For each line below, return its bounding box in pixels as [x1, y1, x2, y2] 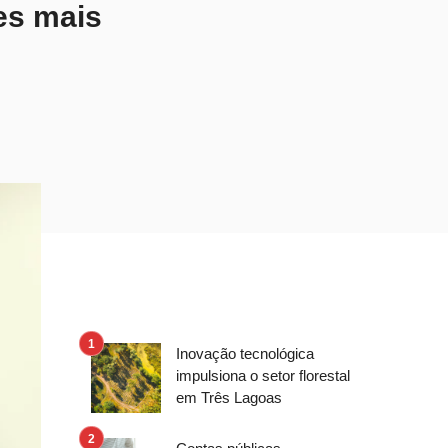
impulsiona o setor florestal [176, 367, 350, 384]
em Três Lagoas [176, 389, 282, 406]
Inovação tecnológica [176, 345, 314, 362]
